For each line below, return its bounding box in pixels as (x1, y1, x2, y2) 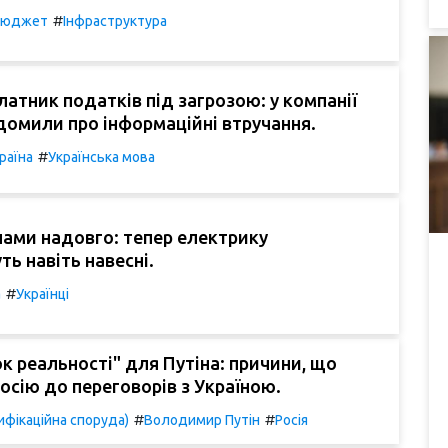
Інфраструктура (63, 12, 167, 29)
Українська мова (48, 149, 155, 166)
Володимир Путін (144, 411, 260, 428)
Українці (16, 285, 69, 302)
